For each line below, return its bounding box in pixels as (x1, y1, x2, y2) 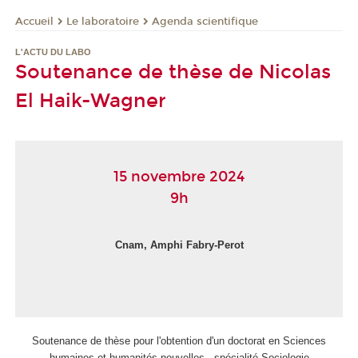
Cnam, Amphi (114, 239, 183, 252)
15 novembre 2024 (113, 168, 245, 186)
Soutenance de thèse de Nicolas (15, 61, 331, 84)
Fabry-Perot (185, 239, 244, 252)
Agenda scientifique (152, 14, 258, 28)
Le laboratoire (66, 14, 139, 28)
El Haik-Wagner (15, 89, 166, 113)
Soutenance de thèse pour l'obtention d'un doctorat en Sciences (32, 335, 326, 348)
